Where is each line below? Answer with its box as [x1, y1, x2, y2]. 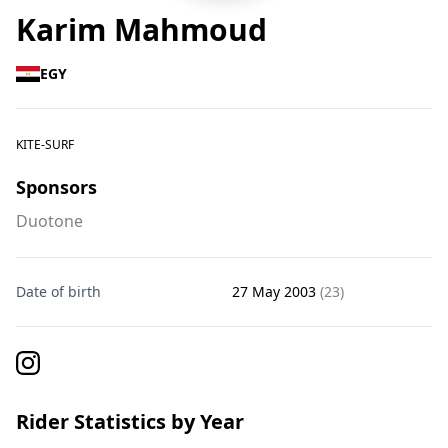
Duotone [16, 210, 83, 232]
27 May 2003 [232, 282, 320, 301]
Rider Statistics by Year [16, 408, 244, 435]
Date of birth [16, 282, 101, 301]
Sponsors [16, 175, 97, 199]
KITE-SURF [16, 136, 74, 153]
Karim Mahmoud [16, 9, 267, 50]
